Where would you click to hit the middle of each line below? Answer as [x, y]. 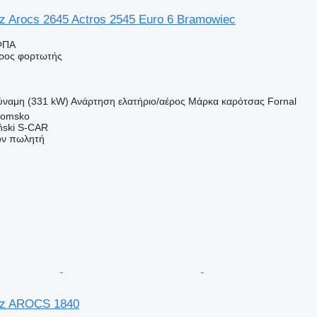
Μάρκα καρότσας [226, 101]
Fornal [282, 101]
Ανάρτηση [93, 101]
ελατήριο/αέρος [151, 101]
